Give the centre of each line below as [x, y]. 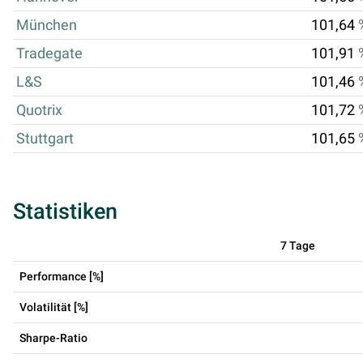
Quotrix [39, 110]
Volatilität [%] [54, 307]
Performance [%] [62, 276]
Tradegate [49, 53]
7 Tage [298, 245]
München [47, 25]
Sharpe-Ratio [53, 337]
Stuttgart [45, 138]
